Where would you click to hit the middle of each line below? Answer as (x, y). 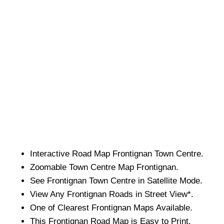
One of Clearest (61, 207)
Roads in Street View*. (150, 194)
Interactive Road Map (71, 153)
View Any (48, 194)
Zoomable (49, 167)
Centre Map (112, 167)
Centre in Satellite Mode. (155, 180)
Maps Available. (162, 207)
